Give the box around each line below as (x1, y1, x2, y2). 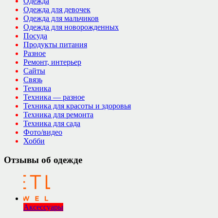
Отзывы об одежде (4, 154, 82, 165)
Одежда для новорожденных (23, 22, 119, 31)
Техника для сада (23, 119, 80, 127)
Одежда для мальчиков (23, 14, 99, 22)
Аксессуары (23, 203, 63, 212)
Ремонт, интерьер (23, 57, 81, 66)
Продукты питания (23, 40, 87, 49)
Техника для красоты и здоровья (23, 101, 131, 110)
